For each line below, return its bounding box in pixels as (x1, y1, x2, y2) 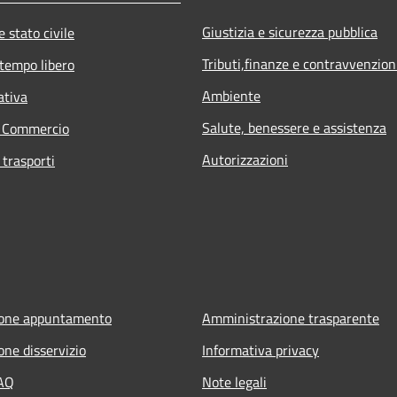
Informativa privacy (202, 339, 319, 361)
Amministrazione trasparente (202, 307, 379, 329)
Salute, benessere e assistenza (202, 116, 386, 138)
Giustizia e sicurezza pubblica (202, 20, 378, 43)
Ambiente (202, 84, 261, 106)
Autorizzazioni (202, 148, 288, 170)
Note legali (202, 370, 267, 393)
